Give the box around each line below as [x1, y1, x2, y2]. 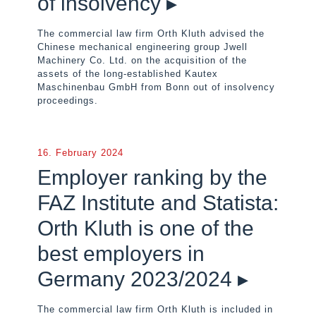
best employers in [37, 242, 205, 265]
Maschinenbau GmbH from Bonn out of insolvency [37, 82, 275, 92]
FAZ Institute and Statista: [37, 191, 279, 214]
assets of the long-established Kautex [37, 68, 218, 79]
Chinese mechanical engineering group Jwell [37, 42, 248, 52]
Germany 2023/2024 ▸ [37, 267, 248, 291]
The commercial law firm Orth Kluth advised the [37, 28, 265, 39]
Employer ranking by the [37, 166, 267, 189]
